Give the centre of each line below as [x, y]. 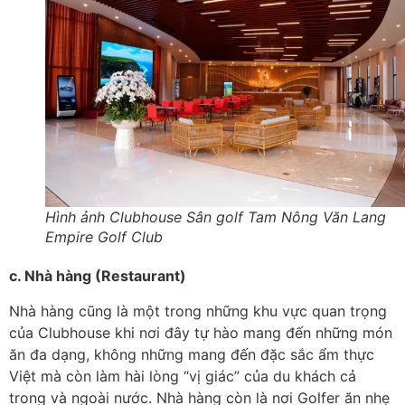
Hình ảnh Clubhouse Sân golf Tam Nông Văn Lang [216, 217]
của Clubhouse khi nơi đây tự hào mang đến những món [201, 332]
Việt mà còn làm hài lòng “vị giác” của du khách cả [183, 376]
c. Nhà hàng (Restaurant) [98, 276]
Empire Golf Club [104, 237]
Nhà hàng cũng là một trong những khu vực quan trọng [198, 311]
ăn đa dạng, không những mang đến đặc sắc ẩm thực [192, 354]
